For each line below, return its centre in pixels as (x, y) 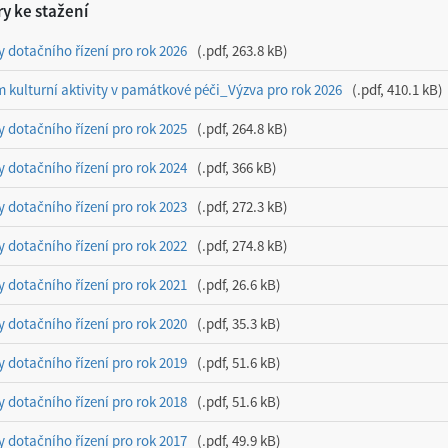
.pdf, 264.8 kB (242, 128)
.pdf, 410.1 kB (397, 89)
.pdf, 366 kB (237, 167)
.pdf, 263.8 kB (242, 50)
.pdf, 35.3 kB (239, 323)
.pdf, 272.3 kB (242, 206)
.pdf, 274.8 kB (242, 245)
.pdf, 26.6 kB (239, 284)
